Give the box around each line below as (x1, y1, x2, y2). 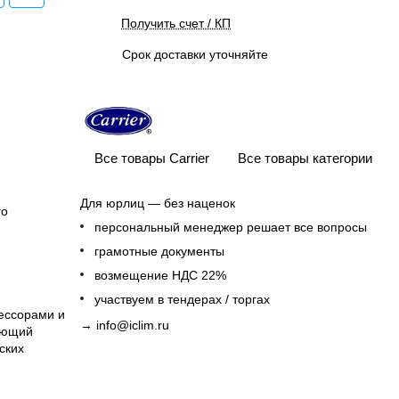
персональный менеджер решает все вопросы (94, 220, 367, 234)
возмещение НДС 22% (94, 268, 226, 282)
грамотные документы (94, 244, 224, 258)
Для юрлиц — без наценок (80, 196, 235, 210)
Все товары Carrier (94, 150, 209, 166)
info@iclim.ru (96, 318, 169, 332)
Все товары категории (238, 150, 372, 166)
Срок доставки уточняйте (122, 47, 268, 61)
